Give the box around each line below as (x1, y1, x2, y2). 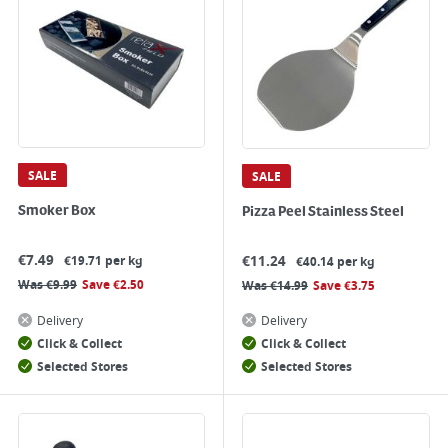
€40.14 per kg (296, 253, 375, 271)
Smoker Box (18, 203, 95, 219)
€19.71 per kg (64, 252, 143, 270)
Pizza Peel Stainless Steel (242, 204, 404, 220)
